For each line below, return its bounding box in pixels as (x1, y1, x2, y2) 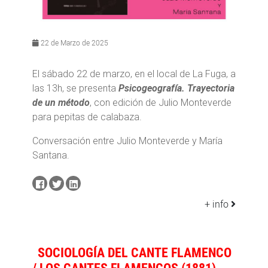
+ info (205, 197, 231, 211)
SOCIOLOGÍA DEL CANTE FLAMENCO (38, 243, 232, 261)
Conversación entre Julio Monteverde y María (32, 135, 223, 147)
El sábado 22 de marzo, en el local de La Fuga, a (32, 68, 236, 80)
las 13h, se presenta (32, 82, 118, 94)
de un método (32, 96, 90, 108)
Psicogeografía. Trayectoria (118, 82, 234, 94)
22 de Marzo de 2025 (39, 37, 108, 47)
